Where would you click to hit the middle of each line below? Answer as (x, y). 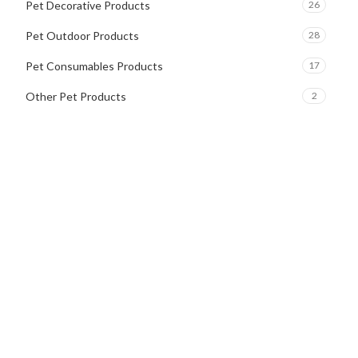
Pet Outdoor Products (82, 36)
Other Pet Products (76, 96)
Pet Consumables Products (94, 66)
